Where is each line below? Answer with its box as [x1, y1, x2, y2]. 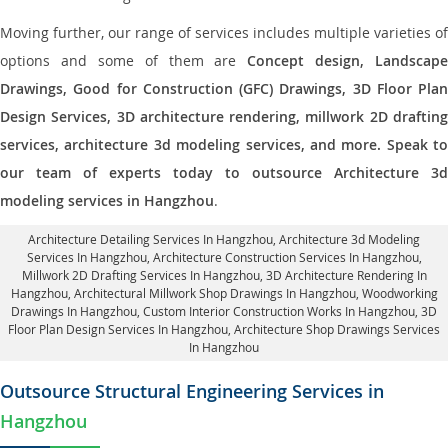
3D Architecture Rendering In [265, 267, 427, 283]
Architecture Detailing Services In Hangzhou [28, 231, 273, 247]
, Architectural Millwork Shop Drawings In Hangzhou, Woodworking [67, 285, 438, 301]
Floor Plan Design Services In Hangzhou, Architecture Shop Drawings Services [8, 321, 440, 337]
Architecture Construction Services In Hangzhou [152, 249, 419, 265]
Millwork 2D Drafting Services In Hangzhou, [21, 267, 266, 283]
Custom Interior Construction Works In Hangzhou [143, 303, 415, 319]
